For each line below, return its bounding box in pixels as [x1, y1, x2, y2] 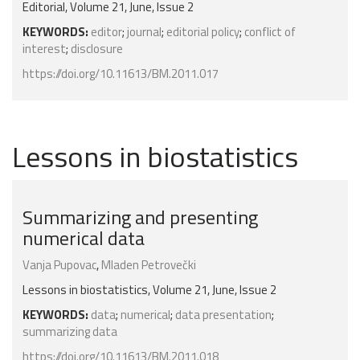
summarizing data [22, 322, 117, 342]
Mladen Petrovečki [101, 256, 196, 275]
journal [127, 22, 162, 42]
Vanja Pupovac [22, 256, 96, 275]
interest [22, 39, 66, 59]
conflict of [244, 22, 296, 42]
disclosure [71, 39, 123, 59]
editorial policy [166, 22, 239, 42]
